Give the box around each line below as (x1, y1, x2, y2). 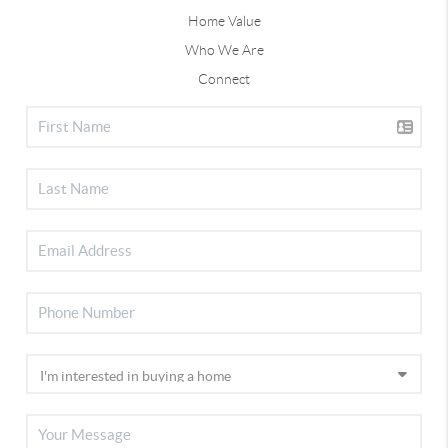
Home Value (187, 12, 261, 29)
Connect (198, 70, 250, 87)
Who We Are (184, 41, 264, 58)
